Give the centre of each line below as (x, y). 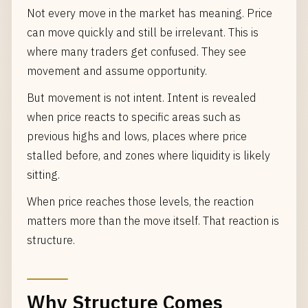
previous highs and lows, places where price (137, 136)
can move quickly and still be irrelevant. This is (143, 32)
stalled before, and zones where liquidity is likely (148, 155)
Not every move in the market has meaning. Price (150, 13)
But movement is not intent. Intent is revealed (142, 97)
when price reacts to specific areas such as (134, 117)
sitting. (43, 174)
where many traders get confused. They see (136, 51)
